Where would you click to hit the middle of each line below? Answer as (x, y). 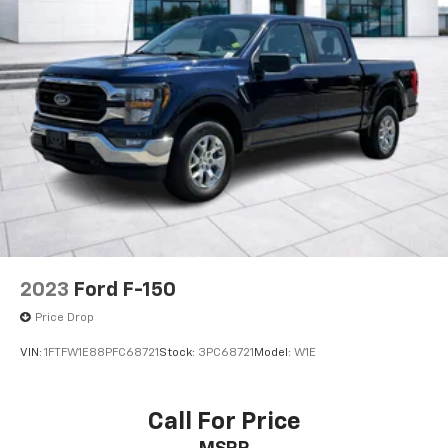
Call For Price (224, 422)
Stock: (178, 353)
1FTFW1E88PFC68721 (101, 353)
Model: (274, 353)
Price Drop (64, 317)
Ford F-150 (124, 289)
